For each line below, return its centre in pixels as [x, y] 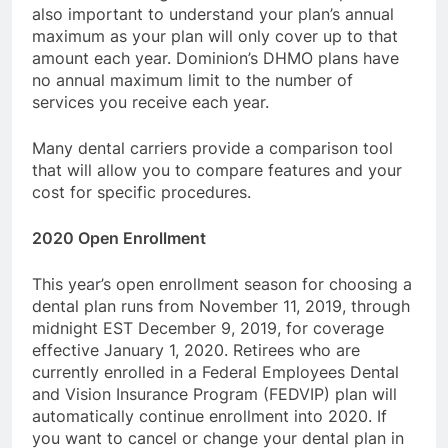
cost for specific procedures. [141, 191]
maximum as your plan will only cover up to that [215, 35]
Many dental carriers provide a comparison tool [212, 147]
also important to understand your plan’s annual [213, 13]
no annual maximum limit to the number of [192, 79]
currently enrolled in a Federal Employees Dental [215, 371]
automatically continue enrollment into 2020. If [209, 415]
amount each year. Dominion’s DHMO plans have [215, 57]
